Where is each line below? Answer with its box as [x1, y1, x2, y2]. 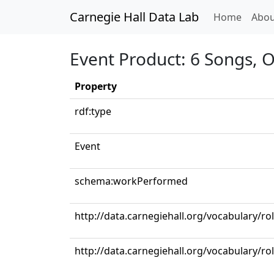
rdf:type [75, 105, 111, 118]
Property [75, 80, 117, 93]
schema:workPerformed [75, 174, 188, 188]
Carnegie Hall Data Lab [70, 9, 199, 25]
